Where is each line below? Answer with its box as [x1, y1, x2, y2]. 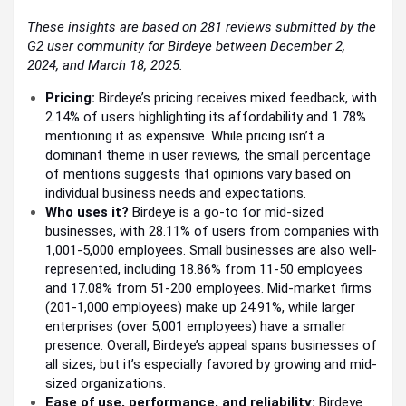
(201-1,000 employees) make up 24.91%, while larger [45, 298, 355, 315]
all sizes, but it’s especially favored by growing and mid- [45, 355, 377, 372]
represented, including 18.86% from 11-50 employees [45, 260, 362, 277]
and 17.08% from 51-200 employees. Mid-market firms [45, 279, 372, 296]
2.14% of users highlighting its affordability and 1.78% [45, 108, 366, 125]
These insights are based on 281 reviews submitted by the [27, 18, 376, 35]
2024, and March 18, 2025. [27, 56, 183, 73]
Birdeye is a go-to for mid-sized [129, 203, 324, 220]
